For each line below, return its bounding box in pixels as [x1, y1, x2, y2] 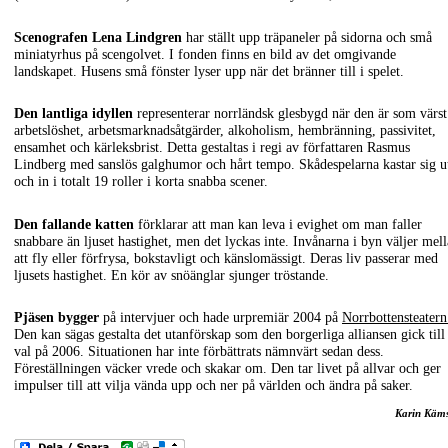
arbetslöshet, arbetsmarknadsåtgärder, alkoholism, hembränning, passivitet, [14, 123, 436, 139]
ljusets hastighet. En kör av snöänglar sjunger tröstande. [14, 267, 329, 283]
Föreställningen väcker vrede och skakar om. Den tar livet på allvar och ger [14, 361, 441, 377]
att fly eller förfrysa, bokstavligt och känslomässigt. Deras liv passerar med [14, 250, 438, 266]
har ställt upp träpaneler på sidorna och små [182, 29, 432, 45]
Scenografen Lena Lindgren [14, 29, 182, 45]
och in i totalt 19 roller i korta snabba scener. [14, 174, 268, 190]
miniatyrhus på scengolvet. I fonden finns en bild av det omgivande [14, 46, 396, 62]
